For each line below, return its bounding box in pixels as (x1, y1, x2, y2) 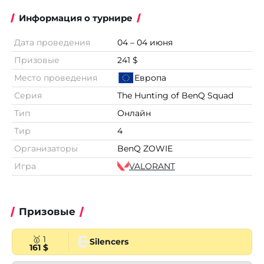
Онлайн (117, 107, 151, 118)
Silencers (90, 236, 128, 247)
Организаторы (14, 143, 78, 154)
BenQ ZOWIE (117, 143, 173, 154)
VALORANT (129, 160, 175, 171)
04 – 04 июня (117, 37, 173, 48)
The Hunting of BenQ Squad (117, 90, 233, 101)
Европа (134, 72, 166, 83)
